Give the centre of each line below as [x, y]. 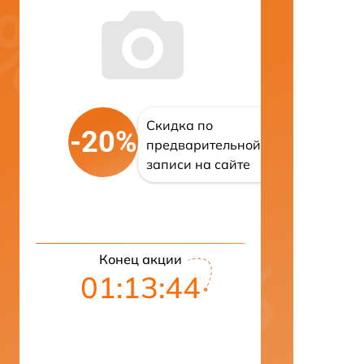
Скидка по [180, 126]
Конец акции [140, 260]
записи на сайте [198, 165]
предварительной [204, 145]
